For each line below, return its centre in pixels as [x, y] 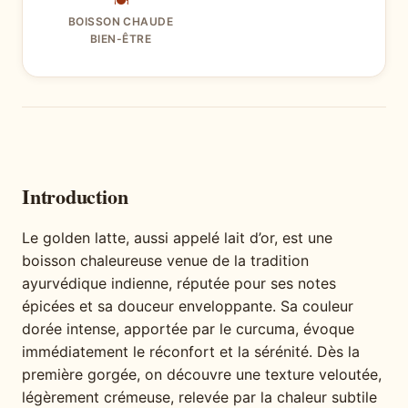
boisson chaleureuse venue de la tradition [165, 261]
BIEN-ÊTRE [121, 39]
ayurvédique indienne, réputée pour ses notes [179, 284]
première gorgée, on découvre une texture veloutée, [202, 375]
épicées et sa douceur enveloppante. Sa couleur [188, 306]
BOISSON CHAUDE [121, 22]
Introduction [75, 197]
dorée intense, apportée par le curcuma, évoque [188, 329]
